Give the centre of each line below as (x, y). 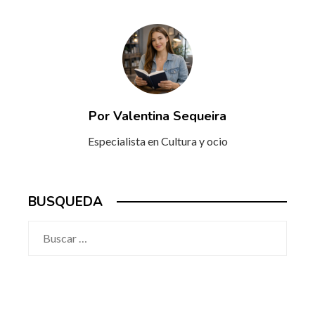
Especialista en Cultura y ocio (157, 141)
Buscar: (46, 229)
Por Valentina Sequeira (157, 116)
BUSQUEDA (65, 201)
